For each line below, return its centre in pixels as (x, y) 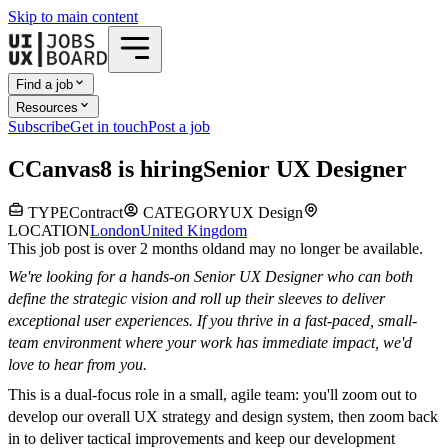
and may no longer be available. (322, 249)
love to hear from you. (77, 365)
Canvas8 (68, 168)
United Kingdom (193, 231)
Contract (96, 213)
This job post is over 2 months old (115, 249)
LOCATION (49, 231)
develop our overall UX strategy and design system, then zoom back (223, 417)
